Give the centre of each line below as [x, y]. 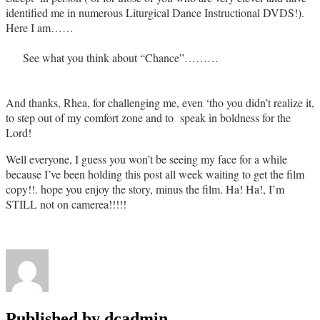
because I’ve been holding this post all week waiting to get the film [155, 174]
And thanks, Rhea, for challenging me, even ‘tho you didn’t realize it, [160, 102]
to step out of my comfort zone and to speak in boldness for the [148, 117]
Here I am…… [40, 27]
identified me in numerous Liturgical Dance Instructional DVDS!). [157, 12]
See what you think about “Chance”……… [112, 57]
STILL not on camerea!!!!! [66, 204]
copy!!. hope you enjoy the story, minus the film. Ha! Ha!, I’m [145, 189]
